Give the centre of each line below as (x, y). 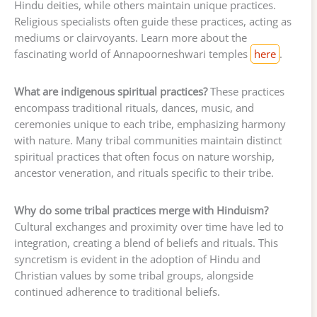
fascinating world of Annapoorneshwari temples (132, 54)
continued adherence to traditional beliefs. (117, 292)
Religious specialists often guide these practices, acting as (153, 22)
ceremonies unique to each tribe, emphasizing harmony (150, 124)
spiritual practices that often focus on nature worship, (144, 157)
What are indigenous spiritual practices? (111, 92)
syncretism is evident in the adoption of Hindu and (137, 259)
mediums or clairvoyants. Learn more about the (131, 38)
